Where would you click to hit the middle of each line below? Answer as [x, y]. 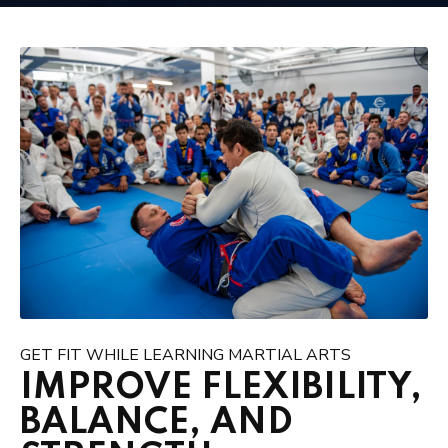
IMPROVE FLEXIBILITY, [221, 387]
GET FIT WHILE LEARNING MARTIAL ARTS [185, 354]
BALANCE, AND [156, 422]
